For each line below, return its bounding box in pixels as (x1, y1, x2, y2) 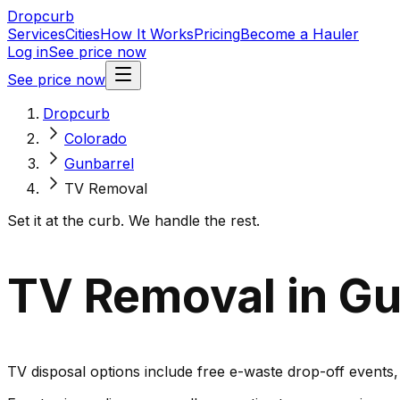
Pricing (194, 25, 240, 43)
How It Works (100, 25, 194, 43)
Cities (65, 25, 100, 43)
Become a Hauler (240, 25, 359, 43)
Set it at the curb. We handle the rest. (7, 212, 260, 229)
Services (7, 25, 65, 43)
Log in (7, 43, 48, 61)
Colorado (64, 129, 127, 147)
